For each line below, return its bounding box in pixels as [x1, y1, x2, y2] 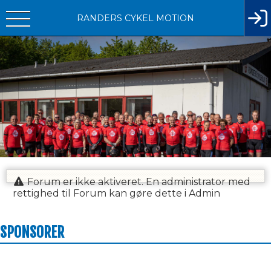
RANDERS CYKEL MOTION [77, 12, 194, 24]
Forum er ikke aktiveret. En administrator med [25, 176, 250, 188]
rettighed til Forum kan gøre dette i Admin [13, 188, 220, 199]
